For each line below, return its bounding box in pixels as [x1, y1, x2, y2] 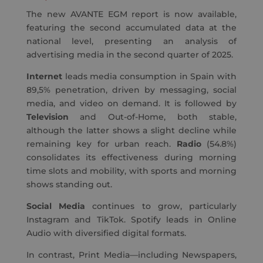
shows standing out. [26, 179, 112, 190]
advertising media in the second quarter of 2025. [26, 49, 233, 60]
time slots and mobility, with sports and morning [26, 166, 237, 177]
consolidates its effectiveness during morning [26, 152, 237, 163]
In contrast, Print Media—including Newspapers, [26, 249, 237, 261]
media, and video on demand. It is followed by [26, 98, 237, 109]
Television [26, 112, 69, 123]
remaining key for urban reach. [26, 139, 177, 150]
